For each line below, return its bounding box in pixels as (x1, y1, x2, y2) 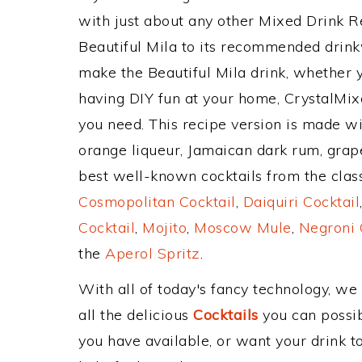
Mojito (142, 218, 187, 237)
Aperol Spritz (105, 244, 200, 263)
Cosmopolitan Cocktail (78, 192, 236, 211)
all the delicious (78, 305, 193, 324)
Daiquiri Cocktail (242, 192, 360, 211)
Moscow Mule (194, 218, 292, 237)
